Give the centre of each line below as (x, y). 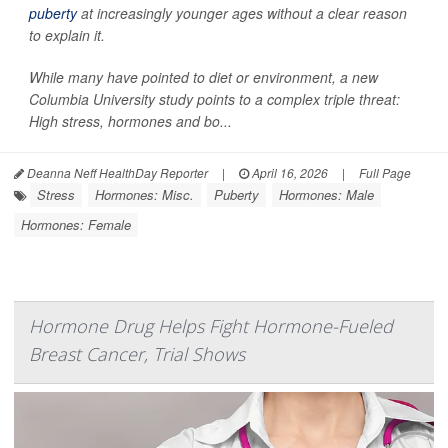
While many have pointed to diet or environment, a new (203, 77)
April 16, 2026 (288, 173)
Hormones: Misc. (144, 195)
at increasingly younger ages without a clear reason (242, 13)
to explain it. (67, 35)
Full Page (385, 173)
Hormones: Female (76, 225)
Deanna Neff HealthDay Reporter (116, 173)
